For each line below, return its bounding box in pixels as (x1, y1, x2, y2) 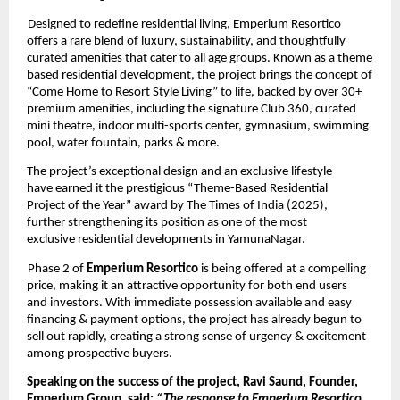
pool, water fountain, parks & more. (27, 137, 222, 151)
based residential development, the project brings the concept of (27, 69, 372, 83)
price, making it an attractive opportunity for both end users (27, 279, 347, 293)
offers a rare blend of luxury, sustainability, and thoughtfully (27, 35, 346, 49)
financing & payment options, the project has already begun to (27, 312, 362, 327)
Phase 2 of (28, 262, 87, 276)
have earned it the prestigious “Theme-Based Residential (27, 182, 328, 196)
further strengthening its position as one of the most (27, 216, 307, 230)
